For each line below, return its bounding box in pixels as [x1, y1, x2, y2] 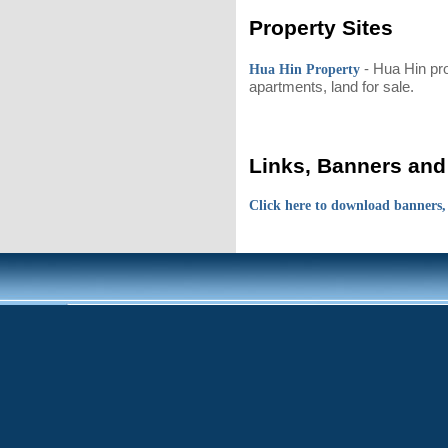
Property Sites [249, 15, 393, 39]
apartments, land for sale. [249, 77, 422, 95]
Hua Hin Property [249, 61, 360, 77]
